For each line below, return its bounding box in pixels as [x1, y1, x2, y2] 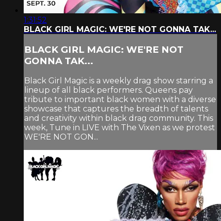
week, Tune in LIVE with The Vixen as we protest [24, 122, 215, 132]
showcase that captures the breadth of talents [24, 104, 208, 113]
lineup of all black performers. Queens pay [24, 85, 193, 95]
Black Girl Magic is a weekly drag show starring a [24, 75, 213, 85]
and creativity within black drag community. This [24, 113, 213, 123]
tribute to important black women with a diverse [24, 94, 216, 104]
